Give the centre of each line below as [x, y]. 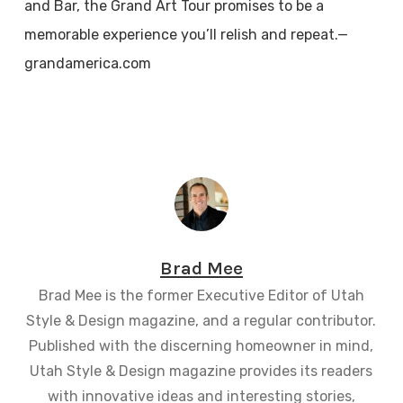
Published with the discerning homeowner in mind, [201, 346]
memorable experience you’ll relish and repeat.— [186, 35]
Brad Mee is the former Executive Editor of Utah [201, 296]
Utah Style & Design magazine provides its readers [201, 371]
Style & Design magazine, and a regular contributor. [201, 321]
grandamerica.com [87, 63]
